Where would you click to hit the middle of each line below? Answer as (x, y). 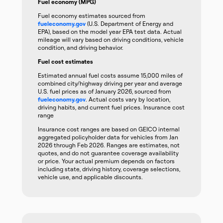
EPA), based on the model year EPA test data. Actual (110, 32)
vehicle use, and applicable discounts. (90, 177)
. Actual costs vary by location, (128, 99)
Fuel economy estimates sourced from (92, 16)
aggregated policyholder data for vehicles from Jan (108, 137)
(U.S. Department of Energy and (129, 24)
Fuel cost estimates (65, 61)
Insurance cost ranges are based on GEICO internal (109, 129)
